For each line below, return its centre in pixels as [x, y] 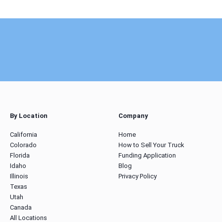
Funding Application [147, 155]
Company [133, 116]
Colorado [23, 145]
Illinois [19, 176]
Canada [21, 207]
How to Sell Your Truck [151, 145]
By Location [29, 116]
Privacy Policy [138, 176]
